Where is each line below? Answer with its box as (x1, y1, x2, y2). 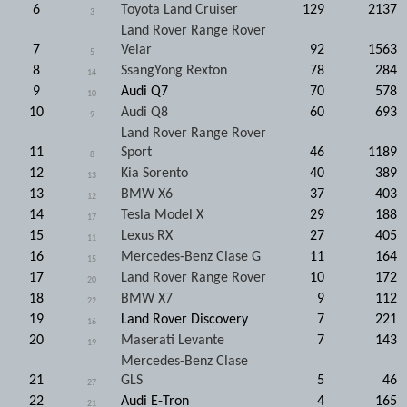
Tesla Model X (121, 207, 203, 223)
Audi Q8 (121, 104, 168, 120)
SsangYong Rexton (121, 63, 227, 78)
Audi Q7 (121, 84, 168, 99)
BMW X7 (121, 291, 173, 306)
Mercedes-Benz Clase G (121, 249, 261, 264)
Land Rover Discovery (121, 312, 248, 327)
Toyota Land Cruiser (121, 2, 238, 17)
